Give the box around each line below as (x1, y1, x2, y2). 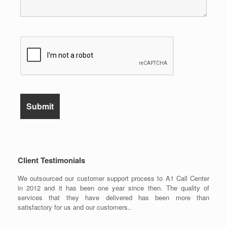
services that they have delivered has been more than (18, 193, 209, 203)
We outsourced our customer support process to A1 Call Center (18, 173, 209, 183)
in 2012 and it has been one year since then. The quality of (18, 183, 209, 193)
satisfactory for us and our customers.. (18, 202, 132, 212)
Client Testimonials (18, 155, 85, 166)
